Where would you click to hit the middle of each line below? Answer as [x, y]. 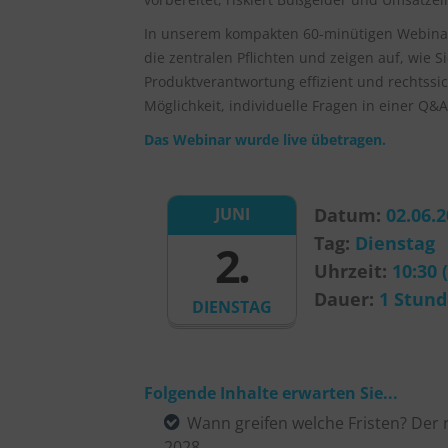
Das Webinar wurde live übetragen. [265, 139]
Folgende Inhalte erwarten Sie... [271, 393]
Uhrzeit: [352, 271]
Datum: [349, 215]
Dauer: [346, 299]
